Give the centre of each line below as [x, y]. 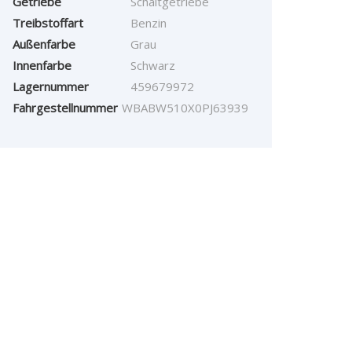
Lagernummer [51, 87]
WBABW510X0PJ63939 [185, 108]
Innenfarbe [42, 66]
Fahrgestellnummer [65, 108]
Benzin [148, 23]
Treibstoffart [48, 23]
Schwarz [153, 66]
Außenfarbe [44, 44]
